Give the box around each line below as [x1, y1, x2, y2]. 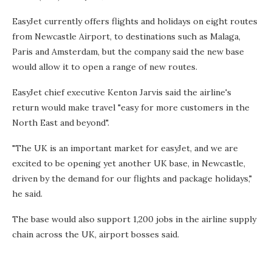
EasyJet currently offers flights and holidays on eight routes [12, 15, 257, 27]
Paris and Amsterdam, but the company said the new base [12, 46, 244, 57]
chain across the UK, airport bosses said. [12, 228, 179, 240]
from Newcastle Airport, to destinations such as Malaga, [12, 30, 240, 42]
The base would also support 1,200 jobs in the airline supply [12, 213, 256, 225]
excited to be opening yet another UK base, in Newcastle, [12, 157, 245, 169]
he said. [12, 188, 42, 199]
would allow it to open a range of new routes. [12, 61, 197, 72]
